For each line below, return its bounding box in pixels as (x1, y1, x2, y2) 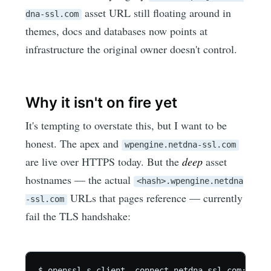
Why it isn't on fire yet (25, 93, 178, 111)
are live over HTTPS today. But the (25, 154, 183, 169)
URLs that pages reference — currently (67, 190, 243, 205)
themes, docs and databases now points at (25, 23, 208, 38)
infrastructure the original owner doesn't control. (25, 41, 238, 56)
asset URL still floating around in (82, 5, 232, 20)
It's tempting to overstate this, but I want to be (25, 117, 227, 132)
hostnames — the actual (25, 172, 134, 187)
